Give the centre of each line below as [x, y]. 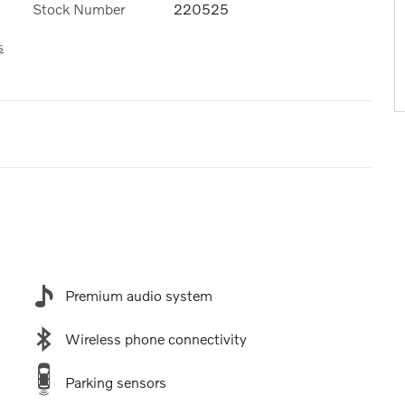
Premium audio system [138, 296]
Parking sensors [115, 382]
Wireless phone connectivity [155, 339]
